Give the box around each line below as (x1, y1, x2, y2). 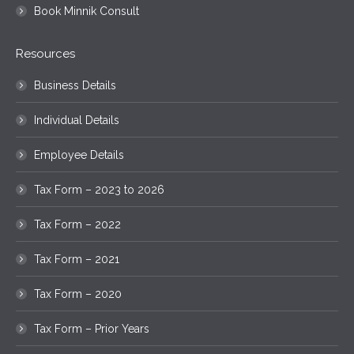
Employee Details (34, 148, 124, 161)
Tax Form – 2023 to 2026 (34, 183, 164, 196)
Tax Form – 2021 (34, 252, 119, 265)
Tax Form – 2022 (34, 217, 121, 231)
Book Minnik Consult (34, 4, 139, 17)
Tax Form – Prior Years (34, 322, 149, 335)
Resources (16, 46, 75, 61)
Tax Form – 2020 (34, 287, 122, 300)
